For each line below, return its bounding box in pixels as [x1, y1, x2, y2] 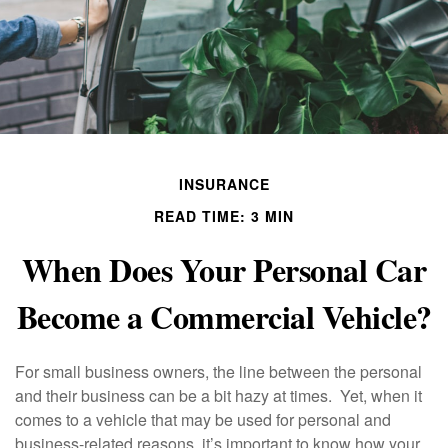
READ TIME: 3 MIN [154, 206, 294, 226]
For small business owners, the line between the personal [15, 360, 422, 383]
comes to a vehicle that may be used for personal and [15, 408, 391, 431]
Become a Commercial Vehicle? [16, 293, 432, 340]
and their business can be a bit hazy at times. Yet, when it [15, 384, 422, 407]
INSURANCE [178, 174, 270, 194]
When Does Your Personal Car [21, 246, 427, 293]
